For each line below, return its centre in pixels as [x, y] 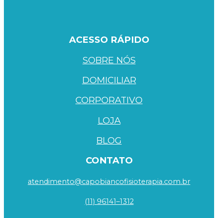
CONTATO [109, 161]
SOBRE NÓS [109, 60]
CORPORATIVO [109, 100]
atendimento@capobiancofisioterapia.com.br [109, 181]
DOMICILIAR [109, 80]
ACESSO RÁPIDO [109, 40]
